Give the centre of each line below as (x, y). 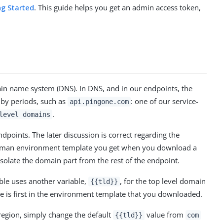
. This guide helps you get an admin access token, (118, 7)
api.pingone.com (99, 101)
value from (165, 214)
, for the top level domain (163, 181)
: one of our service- (164, 101)
